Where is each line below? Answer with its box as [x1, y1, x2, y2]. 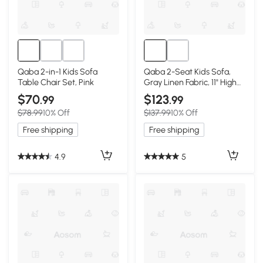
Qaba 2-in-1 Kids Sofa [17, 66, 97, 77]
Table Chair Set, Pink [17, 77, 94, 88]
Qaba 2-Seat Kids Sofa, [144, 66, 231, 77]
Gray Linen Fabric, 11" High [144, 77, 237, 88]
